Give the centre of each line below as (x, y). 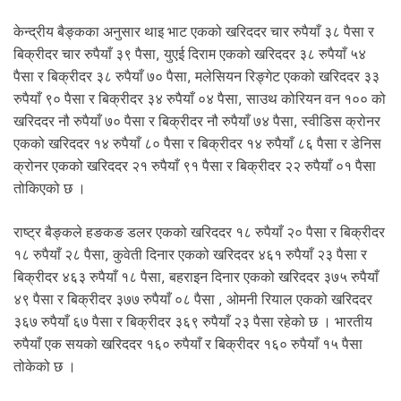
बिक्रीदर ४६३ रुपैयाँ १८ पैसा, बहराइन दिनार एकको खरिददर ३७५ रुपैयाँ (196, 277)
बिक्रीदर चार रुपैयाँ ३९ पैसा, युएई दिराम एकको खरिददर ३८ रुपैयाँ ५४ (190, 55)
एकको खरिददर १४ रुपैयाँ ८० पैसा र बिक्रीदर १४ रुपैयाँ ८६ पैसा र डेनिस (197, 144)
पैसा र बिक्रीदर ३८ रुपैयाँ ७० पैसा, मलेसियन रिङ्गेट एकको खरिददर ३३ (196, 77)
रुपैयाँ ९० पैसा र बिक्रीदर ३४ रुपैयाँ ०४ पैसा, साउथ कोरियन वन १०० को (200, 99)
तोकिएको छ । (50, 189)
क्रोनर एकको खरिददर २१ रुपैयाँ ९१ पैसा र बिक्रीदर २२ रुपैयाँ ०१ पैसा (195, 166)
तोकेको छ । (45, 367)
